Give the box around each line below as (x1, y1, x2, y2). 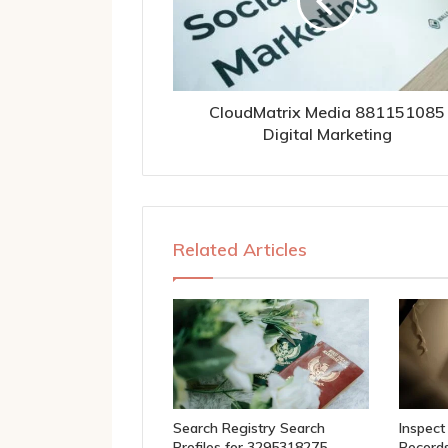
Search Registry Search (173, 418, 325, 437)
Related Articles (173, 237, 307, 261)
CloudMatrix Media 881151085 (209, 101, 446, 122)
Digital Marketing (262, 123, 392, 144)
